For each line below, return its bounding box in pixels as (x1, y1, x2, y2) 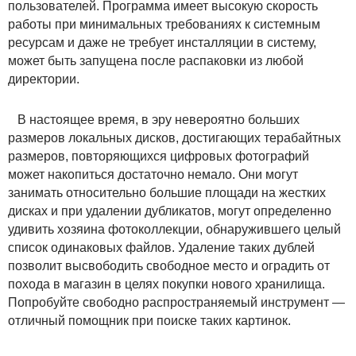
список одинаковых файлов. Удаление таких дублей (8, 240, 315, 254)
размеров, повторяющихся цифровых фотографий (8, 149, 309, 163)
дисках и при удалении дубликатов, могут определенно (8, 203, 331, 218)
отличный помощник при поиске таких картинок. (8, 313, 291, 327)
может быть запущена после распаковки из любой (8, 53, 304, 68)
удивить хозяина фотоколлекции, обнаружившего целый (8, 222, 341, 236)
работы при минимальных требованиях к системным (8, 17, 320, 31)
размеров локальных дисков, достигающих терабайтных (8, 130, 341, 145)
